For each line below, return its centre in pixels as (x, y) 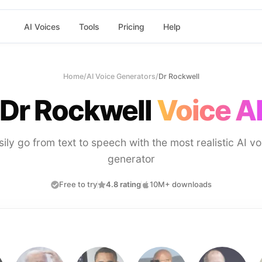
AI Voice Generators (121, 76)
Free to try (78, 184)
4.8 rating (123, 184)
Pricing (131, 26)
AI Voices (42, 26)
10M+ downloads (180, 184)
